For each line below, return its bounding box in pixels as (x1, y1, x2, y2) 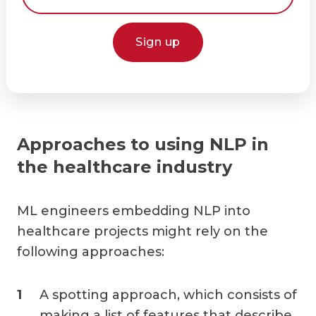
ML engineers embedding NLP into (17, 202, 250, 219)
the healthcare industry (17, 156, 232, 177)
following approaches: (17, 243, 164, 260)
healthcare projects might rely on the (17, 223, 268, 239)
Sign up (135, 35, 181, 49)
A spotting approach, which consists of (39, 286, 297, 303)
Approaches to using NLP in (17, 133, 269, 154)
